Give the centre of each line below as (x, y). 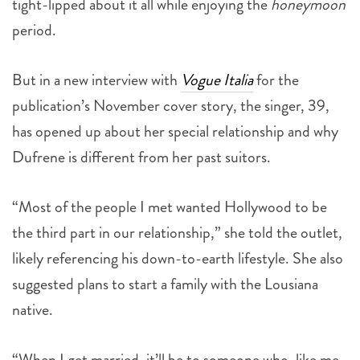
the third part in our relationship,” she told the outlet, (177, 233)
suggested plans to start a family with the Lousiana (165, 284)
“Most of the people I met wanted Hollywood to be (170, 207)
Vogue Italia (217, 80)
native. (33, 310)
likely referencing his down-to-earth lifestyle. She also (178, 259)
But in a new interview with (96, 80)
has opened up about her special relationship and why (175, 132)
